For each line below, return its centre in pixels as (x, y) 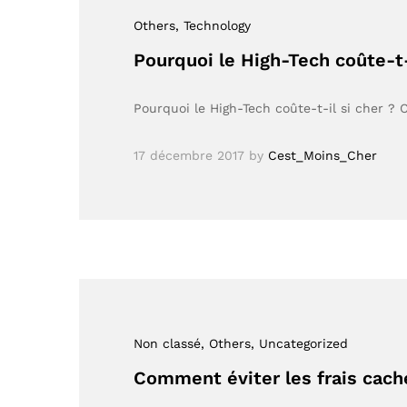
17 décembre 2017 (189, 155)
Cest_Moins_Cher (323, 155)
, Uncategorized (299, 343)
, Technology (213, 25)
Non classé (167, 343)
